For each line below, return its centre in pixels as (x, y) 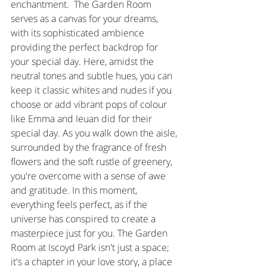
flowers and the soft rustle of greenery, (93, 162)
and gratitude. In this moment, (75, 190)
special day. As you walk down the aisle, (95, 133)
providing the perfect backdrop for (86, 47)
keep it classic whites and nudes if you (92, 90)
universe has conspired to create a (84, 219)
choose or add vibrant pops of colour (90, 105)
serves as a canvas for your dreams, (86, 19)
